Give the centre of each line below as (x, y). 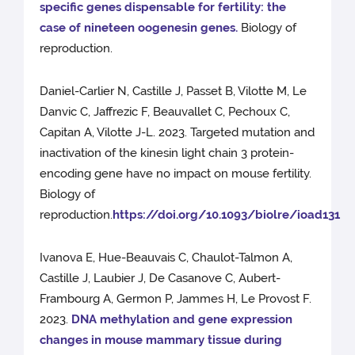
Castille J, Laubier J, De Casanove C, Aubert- (160, 279)
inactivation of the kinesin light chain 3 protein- (167, 153)
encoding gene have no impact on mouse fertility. (176, 174)
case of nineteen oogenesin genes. (139, 28)
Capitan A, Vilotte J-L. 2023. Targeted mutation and (177, 133)
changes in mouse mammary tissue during (161, 340)
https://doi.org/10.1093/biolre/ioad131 (227, 215)
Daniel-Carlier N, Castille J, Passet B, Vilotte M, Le (174, 92)
